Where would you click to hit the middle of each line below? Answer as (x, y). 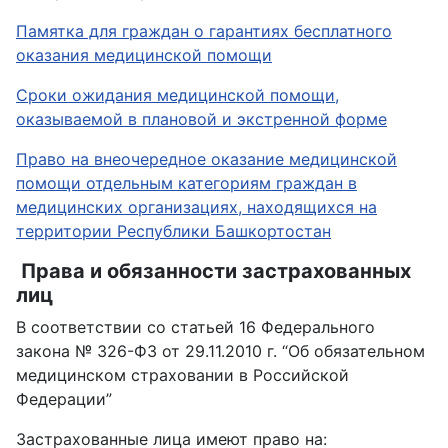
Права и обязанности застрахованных (213, 271)
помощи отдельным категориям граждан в (186, 183)
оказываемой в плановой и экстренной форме (201, 119)
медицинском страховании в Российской (182, 375)
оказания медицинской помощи (144, 55)
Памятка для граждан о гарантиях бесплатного (204, 31)
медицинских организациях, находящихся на (196, 207)
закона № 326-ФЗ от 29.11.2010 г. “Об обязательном (220, 351)
